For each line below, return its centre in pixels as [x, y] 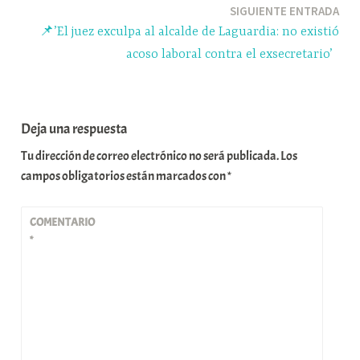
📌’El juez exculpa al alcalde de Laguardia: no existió [189, 33]
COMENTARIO [63, 223]
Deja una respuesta [74, 129]
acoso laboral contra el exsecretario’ [232, 55]
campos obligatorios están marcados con [125, 176]
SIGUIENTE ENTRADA [284, 11]
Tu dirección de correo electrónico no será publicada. [150, 155]
